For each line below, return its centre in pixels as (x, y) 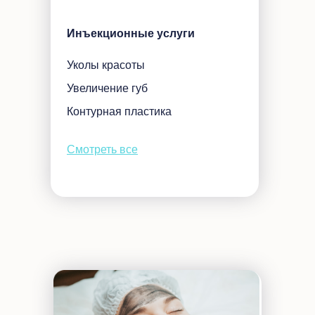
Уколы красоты (106, 65)
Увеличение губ (107, 88)
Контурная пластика (119, 111)
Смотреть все (102, 149)
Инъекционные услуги (131, 33)
